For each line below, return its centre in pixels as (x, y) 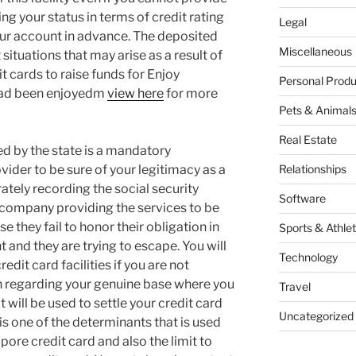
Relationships (312, 169)
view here (135, 94)
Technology (308, 257)
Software (302, 199)
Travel (294, 287)
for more (191, 94)
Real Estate (308, 140)
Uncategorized (316, 316)
